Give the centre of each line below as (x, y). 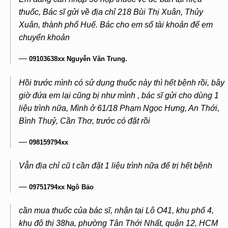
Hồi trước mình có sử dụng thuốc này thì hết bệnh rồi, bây (122, 82)
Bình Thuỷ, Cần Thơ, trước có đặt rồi (85, 121)
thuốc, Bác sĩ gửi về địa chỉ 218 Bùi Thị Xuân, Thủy (111, 12)
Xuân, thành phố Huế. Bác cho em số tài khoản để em (116, 25)
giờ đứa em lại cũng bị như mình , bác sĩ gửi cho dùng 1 (119, 95)
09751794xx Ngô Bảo (62, 187)
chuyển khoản (45, 38)
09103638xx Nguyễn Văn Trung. (78, 59)
